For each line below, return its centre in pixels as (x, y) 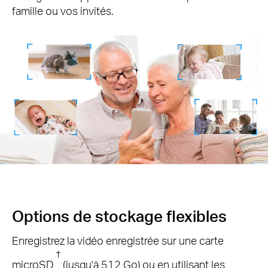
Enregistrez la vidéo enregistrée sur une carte (118, 240)
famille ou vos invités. (63, 11)
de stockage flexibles (150, 215)
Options (42, 215)
